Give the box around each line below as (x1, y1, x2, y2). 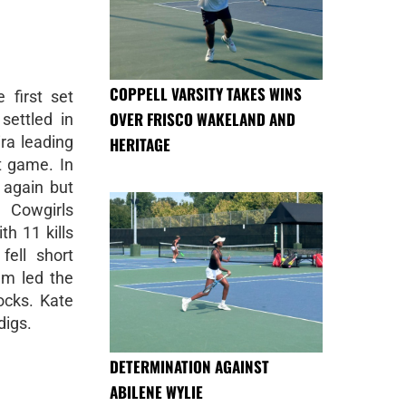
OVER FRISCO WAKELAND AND (110, 108, 295, 131)
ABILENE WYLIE (110, 380, 203, 403)
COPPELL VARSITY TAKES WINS (110, 82, 302, 106)
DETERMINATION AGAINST (110, 354, 269, 378)
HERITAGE (110, 133, 170, 157)
